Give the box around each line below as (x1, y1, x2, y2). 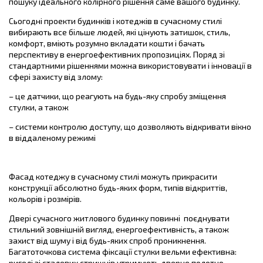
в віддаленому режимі (9, 132, 96, 143)
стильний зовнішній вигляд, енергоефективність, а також (9, 224, 229, 234)
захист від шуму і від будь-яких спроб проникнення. (9, 235, 206, 245)
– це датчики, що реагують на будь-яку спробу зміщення (9, 90, 226, 101)
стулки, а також (9, 102, 69, 112)
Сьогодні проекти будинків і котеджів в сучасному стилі (9, 15, 222, 26)
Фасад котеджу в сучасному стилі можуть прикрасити (9, 171, 217, 181)
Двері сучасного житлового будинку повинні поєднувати (9, 213, 230, 223)
